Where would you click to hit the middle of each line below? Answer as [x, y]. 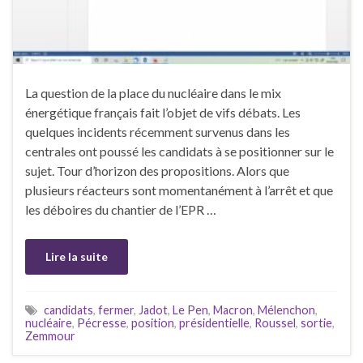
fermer [116, 310]
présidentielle [214, 322]
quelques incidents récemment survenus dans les [158, 131]
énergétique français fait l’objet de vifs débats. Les [163, 112]
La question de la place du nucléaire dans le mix [153, 92]
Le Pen [190, 310]
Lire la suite [77, 256]
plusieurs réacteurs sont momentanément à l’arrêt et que [179, 190]
